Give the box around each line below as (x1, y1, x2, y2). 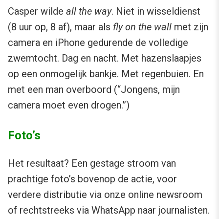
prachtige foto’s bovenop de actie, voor (8, 173, 177, 185)
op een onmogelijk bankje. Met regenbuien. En (8, 67, 204, 80)
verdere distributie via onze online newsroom (8, 188, 202, 200)
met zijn (172, 21, 208, 33)
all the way (66, 5, 111, 17)
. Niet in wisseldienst (111, 5, 200, 17)
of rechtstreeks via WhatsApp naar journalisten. (8, 204, 210, 216)
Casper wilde (8, 5, 66, 17)
